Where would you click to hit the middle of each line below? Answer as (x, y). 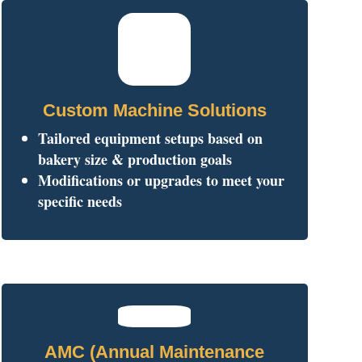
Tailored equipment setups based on (150, 138)
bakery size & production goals (135, 159)
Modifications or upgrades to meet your (161, 180)
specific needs (80, 201)
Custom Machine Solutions (154, 110)
